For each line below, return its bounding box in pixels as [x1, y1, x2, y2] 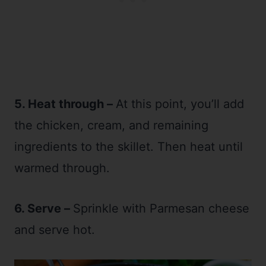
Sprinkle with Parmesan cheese [73, 201, 249, 216]
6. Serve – [14, 201, 73, 216]
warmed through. [14, 160, 110, 175]
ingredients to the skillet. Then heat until [14, 139, 243, 154]
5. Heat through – [14, 96, 116, 111]
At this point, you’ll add [116, 96, 244, 111]
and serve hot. [14, 222, 95, 237]
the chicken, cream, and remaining [14, 118, 208, 132]
